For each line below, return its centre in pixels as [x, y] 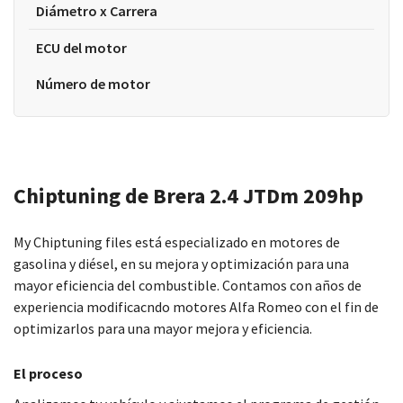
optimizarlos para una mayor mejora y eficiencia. [163, 328]
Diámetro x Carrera [97, 11]
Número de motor [93, 84]
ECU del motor [81, 48]
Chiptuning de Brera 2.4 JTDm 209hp [188, 196]
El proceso [48, 373]
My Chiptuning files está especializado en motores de [177, 242]
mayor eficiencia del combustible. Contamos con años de [188, 285]
